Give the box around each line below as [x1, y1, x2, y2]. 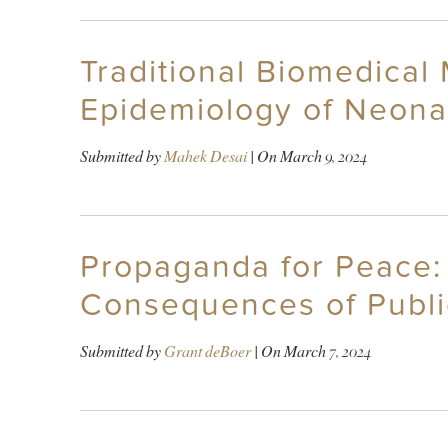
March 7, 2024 [283, 340, 371, 362]
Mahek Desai [163, 145, 247, 167]
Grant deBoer [163, 340, 251, 362]
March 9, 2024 [279, 145, 367, 167]
